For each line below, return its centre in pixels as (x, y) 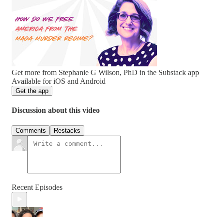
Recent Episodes (37, 187)
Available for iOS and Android (59, 81)
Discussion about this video (56, 110)
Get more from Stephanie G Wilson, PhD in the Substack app (105, 72)
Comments (31, 130)
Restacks (67, 130)
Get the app (32, 91)
